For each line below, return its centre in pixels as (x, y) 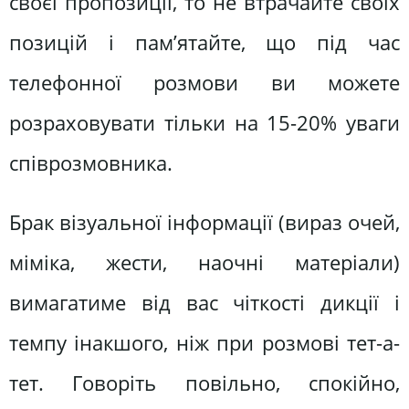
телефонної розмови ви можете (204, 82)
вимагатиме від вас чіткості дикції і (204, 302)
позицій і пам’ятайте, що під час (204, 42)
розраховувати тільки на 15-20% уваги (204, 122)
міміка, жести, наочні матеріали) (204, 262)
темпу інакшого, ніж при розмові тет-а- (204, 342)
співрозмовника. (91, 163)
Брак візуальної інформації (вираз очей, (204, 222)
